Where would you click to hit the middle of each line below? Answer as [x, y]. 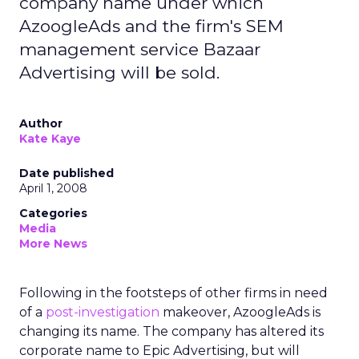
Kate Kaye [50, 139]
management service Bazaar [140, 49]
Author [41, 123]
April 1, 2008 [53, 188]
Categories [53, 213]
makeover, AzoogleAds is [240, 312]
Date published [67, 173]
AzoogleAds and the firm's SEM [151, 26]
